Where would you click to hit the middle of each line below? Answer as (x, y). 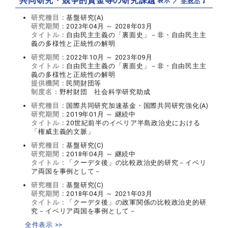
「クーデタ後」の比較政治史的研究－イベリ (136, 163)
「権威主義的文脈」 (63, 132)
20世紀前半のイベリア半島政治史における (133, 123)
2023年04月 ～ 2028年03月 (109, 26)
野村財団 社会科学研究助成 (105, 92)
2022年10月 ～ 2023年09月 (109, 58)
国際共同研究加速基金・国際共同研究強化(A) (137, 106)
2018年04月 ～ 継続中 (101, 154)
